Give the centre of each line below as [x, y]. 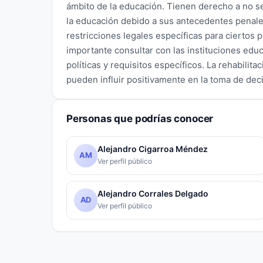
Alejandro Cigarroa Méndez [153, 149]
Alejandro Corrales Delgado [153, 194]
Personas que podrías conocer [140, 118]
